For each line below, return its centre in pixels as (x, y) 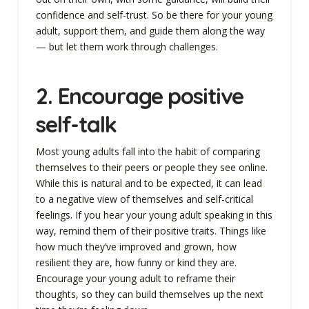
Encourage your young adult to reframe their (135, 278)
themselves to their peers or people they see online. (151, 167)
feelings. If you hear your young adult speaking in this (154, 215)
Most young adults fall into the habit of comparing (148, 151)
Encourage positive (151, 96)
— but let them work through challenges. (128, 47)
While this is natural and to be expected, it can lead (149, 183)
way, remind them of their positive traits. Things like (151, 230)
